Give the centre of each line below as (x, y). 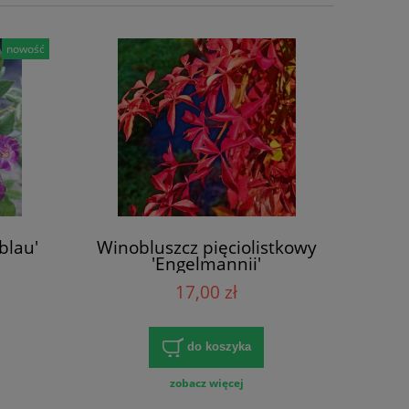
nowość (26, 48)
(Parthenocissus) (206, 279)
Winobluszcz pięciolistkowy (206, 246)
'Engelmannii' (206, 263)
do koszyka (219, 346)
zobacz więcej (206, 383)
